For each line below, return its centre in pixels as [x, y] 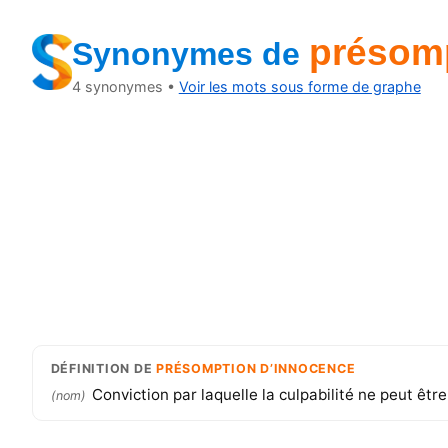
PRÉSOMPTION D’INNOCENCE [256, 368]
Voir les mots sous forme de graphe [299, 86]
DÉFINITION [90, 368]
